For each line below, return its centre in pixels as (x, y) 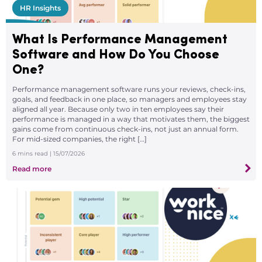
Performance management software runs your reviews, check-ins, (129, 89)
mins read (33, 153)
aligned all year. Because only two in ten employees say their (118, 109)
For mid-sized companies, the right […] (80, 139)
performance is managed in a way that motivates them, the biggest (131, 119)
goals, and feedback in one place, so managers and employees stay (130, 99)
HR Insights (40, 8)
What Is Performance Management (120, 40)
